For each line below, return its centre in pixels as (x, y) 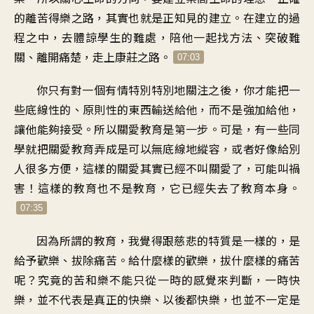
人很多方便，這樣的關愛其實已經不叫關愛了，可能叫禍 (157, 168)
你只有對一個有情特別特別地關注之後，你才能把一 (168, 89)
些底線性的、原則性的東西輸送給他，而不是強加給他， (157, 109)
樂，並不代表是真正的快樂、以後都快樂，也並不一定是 (157, 299)
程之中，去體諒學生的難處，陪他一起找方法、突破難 (157, 37)
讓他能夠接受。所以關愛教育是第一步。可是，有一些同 (157, 129)
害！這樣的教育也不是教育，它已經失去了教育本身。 (157, 187)
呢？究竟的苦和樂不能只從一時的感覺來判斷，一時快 (157, 279)
